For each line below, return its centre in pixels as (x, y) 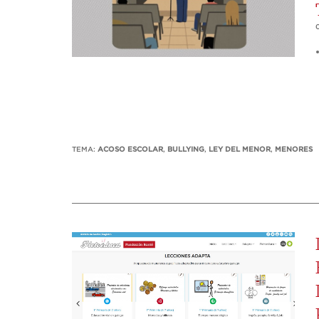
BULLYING (186, 150)
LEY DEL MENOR (240, 150)
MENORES (294, 150)
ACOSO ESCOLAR (130, 150)
